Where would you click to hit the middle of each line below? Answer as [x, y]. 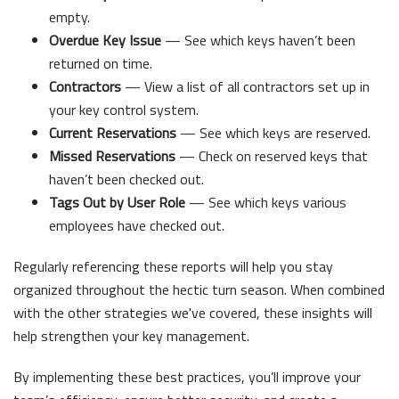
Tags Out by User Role [117, 202]
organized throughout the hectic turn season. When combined [199, 289]
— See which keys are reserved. [273, 132]
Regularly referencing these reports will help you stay [173, 266]
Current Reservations [113, 132]
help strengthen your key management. [131, 335]
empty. [69, 16]
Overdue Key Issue [105, 40]
